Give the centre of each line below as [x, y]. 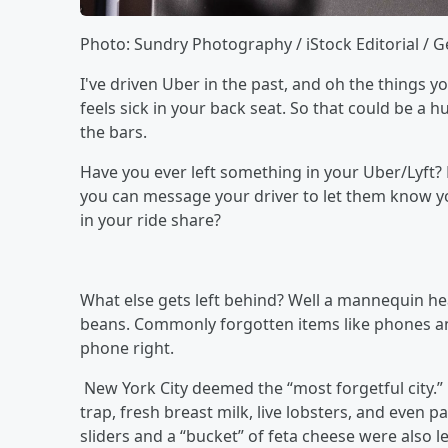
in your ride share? [150, 220]
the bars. [113, 132]
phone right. [127, 348]
